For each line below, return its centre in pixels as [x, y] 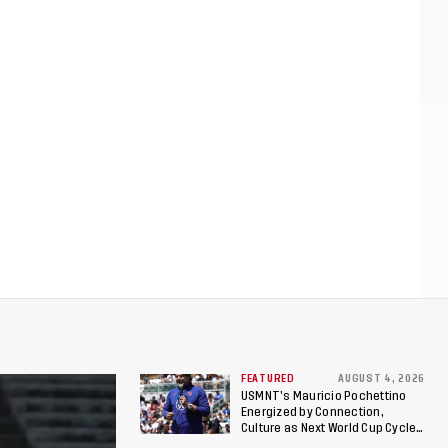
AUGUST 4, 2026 [381, 379]
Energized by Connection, [312, 412]
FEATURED [268, 379]
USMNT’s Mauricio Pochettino [324, 396]
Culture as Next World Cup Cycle [329, 428]
